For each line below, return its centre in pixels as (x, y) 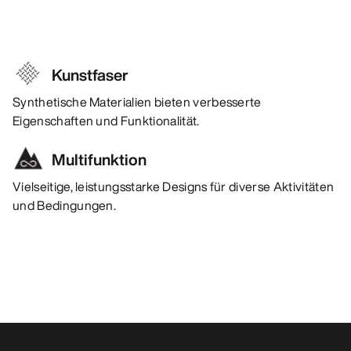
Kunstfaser (90, 75)
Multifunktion (99, 160)
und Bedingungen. (65, 206)
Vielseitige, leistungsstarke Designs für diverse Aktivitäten (174, 187)
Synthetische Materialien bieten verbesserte (137, 102)
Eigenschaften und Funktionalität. (106, 121)
